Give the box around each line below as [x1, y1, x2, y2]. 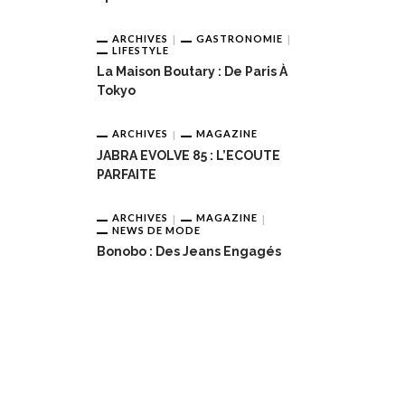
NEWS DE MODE [112, 223, 201, 236]
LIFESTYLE [112, 44, 169, 57]
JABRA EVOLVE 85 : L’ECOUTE [97, 148, 280, 164]
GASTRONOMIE [196, 32, 283, 44]
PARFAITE [97, 167, 156, 183]
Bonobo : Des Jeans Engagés [97, 243, 281, 259]
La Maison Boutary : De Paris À [97, 64, 287, 80]
